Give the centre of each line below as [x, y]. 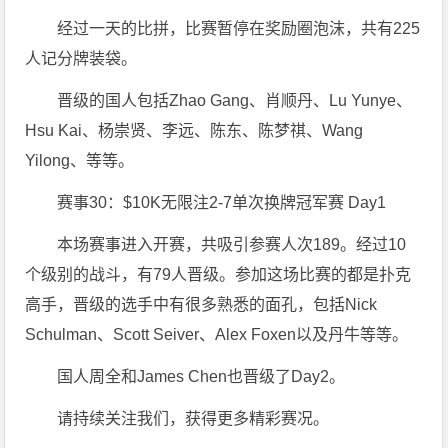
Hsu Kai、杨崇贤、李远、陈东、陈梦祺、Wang [194, 130]
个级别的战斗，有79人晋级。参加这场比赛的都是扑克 [218, 274]
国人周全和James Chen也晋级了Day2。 [201, 376]
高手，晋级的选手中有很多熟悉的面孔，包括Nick [201, 304]
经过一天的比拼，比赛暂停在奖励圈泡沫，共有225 [239, 28]
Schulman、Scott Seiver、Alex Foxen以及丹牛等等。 [217, 334]
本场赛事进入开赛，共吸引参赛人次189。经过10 [232, 244]
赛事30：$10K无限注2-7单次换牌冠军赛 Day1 [222, 202]
